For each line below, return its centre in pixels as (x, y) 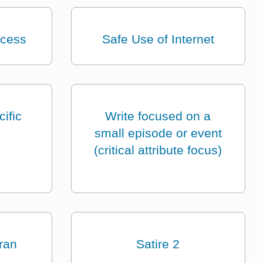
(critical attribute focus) (158, 150)
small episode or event (158, 133)
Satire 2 (158, 244)
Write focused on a (158, 116)
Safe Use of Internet (158, 39)
